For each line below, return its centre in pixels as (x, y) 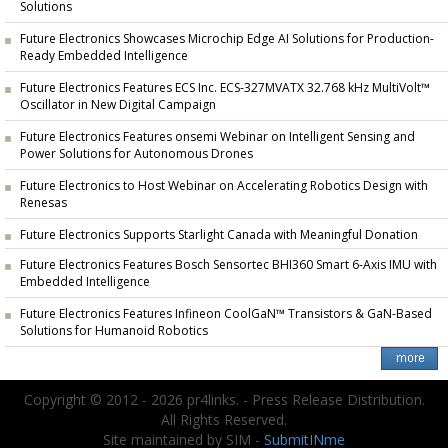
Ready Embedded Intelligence (104, 56)
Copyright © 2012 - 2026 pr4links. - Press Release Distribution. (224, 399)
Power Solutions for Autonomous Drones (136, 154)
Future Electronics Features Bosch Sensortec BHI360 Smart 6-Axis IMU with (228, 264)
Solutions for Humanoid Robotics (114, 331)
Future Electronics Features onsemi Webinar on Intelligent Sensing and (217, 136)
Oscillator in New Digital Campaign (118, 105)
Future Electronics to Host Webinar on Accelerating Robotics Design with (224, 185)
